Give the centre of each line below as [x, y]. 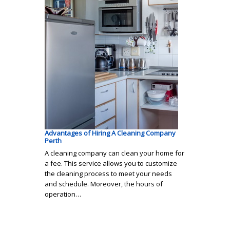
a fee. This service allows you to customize [111, 164]
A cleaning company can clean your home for [114, 153]
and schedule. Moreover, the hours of [104, 184]
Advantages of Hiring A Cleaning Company [110, 133]
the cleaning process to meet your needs [108, 174]
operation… [63, 194]
